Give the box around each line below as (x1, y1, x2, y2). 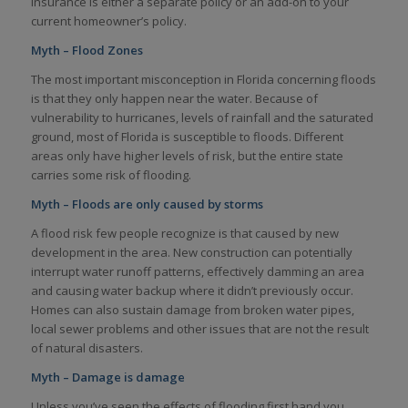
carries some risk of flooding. (30, 167, 191, 184)
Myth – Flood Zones (30, 42, 143, 59)
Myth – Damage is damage (30, 369, 185, 386)
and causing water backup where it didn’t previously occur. (30, 282, 353, 300)
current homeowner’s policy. (30, 13, 187, 30)
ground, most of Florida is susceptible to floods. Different (30, 128, 343, 146)
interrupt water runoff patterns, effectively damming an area (30, 263, 364, 280)
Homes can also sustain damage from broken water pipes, (30, 301, 354, 319)
